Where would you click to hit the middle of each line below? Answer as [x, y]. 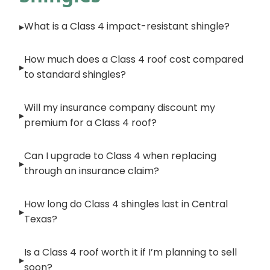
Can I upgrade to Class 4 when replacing [120, 156]
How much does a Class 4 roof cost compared [134, 59]
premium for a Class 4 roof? [90, 123]
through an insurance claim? [92, 171]
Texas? [41, 219]
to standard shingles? [75, 74]
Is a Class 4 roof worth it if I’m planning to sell [130, 252]
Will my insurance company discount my [120, 108]
